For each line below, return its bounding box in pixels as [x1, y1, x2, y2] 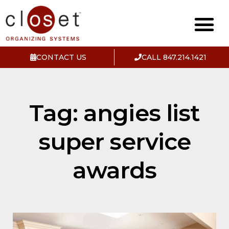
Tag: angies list [29, 98, 200, 127]
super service [38, 127, 191, 155]
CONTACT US [36, 52, 86, 62]
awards [72, 155, 157, 184]
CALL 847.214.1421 [142, 52, 207, 62]
